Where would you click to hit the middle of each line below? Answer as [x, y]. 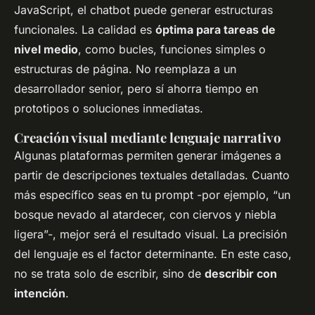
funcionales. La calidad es [85, 30]
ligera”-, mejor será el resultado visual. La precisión [150, 234]
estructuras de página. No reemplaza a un [125, 69]
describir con [241, 274]
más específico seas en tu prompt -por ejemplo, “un [152, 195]
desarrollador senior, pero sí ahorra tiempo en [136, 89]
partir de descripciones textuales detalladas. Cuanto [152, 175]
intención [40, 294]
